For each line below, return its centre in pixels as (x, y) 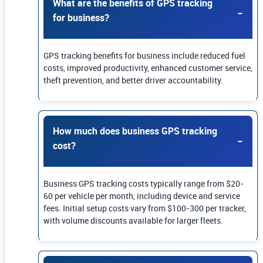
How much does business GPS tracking (135, 131)
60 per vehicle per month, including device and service (142, 196)
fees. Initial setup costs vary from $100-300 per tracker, (145, 208)
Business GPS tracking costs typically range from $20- (144, 184)
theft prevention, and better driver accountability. (133, 80)
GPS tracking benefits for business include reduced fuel (144, 56)
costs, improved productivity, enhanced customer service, (148, 68)
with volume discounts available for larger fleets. (133, 221)
